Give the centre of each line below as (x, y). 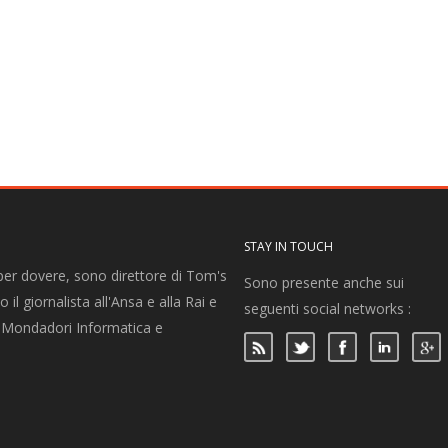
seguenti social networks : (327, 308)
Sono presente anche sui (324, 282)
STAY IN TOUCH (288, 246)
